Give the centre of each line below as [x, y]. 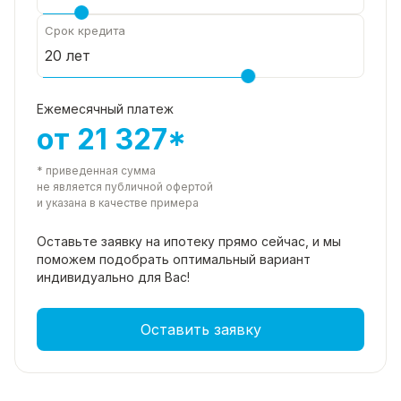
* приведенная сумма [96, 170]
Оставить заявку [200, 329]
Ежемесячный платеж [105, 108]
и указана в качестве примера [118, 202]
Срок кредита [85, 30]
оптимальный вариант [242, 259]
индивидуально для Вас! [113, 277]
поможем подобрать [105, 259]
